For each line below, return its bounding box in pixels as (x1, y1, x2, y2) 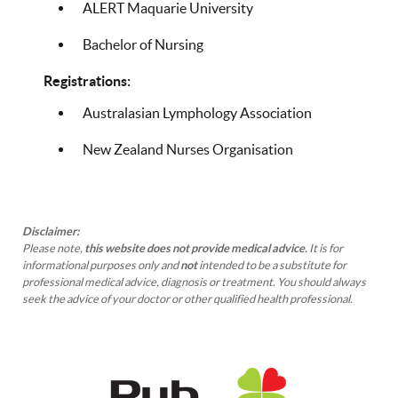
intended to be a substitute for (197, 258, 346, 272)
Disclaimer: (22, 224, 81, 238)
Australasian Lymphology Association (83, 104, 312, 121)
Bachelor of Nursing (83, 36, 203, 52)
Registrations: (44, 72, 131, 89)
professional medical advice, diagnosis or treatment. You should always (22, 275, 366, 289)
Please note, (22, 241, 84, 255)
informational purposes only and (22, 258, 180, 272)
